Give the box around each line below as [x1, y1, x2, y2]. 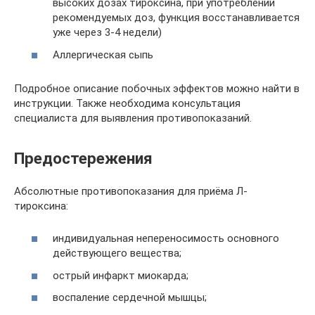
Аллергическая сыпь [53, 48, 153, 61]
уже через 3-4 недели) [53, 26, 162, 39]
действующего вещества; [53, 247, 181, 260]
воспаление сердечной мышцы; [53, 291, 207, 304]
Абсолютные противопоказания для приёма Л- [14, 184, 247, 198]
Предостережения [14, 148, 153, 167]
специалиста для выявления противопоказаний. [14, 111, 252, 124]
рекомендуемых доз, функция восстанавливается [53, 11, 300, 25]
